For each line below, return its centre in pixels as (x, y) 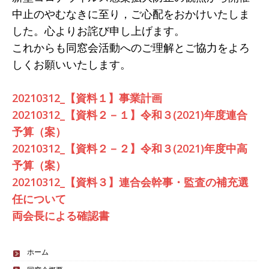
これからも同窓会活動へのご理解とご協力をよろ (131, 47)
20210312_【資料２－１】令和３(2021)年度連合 (130, 114)
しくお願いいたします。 (71, 64)
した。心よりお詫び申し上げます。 (98, 30)
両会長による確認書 (61, 215)
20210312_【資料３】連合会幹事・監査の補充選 (130, 182)
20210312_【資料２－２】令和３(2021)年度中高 (130, 148)
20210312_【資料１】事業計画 (87, 98)
